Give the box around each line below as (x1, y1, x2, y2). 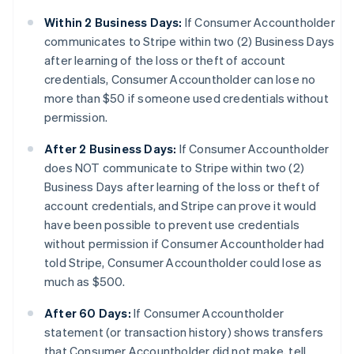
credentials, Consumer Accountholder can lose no (44, 71, 316, 87)
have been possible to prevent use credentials (44, 217, 300, 232)
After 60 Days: (44, 305, 131, 321)
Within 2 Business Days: (44, 14, 183, 30)
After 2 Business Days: (44, 141, 177, 156)
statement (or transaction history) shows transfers (44, 324, 324, 340)
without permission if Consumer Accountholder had (44, 235, 325, 251)
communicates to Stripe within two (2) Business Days (44, 33, 335, 49)
